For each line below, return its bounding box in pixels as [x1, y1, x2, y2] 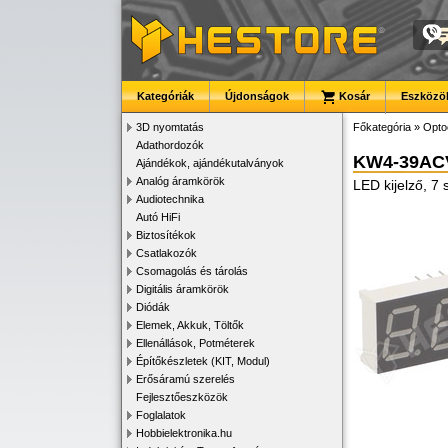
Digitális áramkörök [136, 283, 229, 295]
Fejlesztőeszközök [136, 391, 228, 403]
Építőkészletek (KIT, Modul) [136, 355, 270, 367]
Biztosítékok [136, 229, 196, 241]
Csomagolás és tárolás [136, 265, 248, 277]
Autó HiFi [136, 211, 180, 223]
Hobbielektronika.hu [136, 427, 232, 439]
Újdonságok [225, 90, 289, 102]
